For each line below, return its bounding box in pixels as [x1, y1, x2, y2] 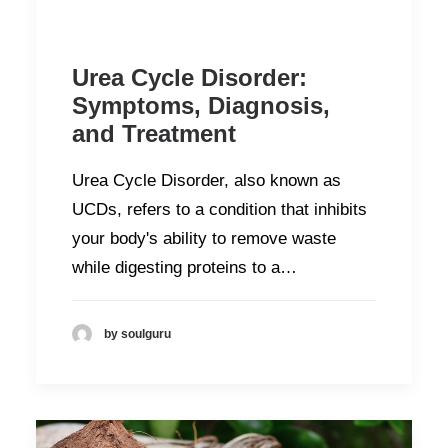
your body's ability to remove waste [72, 228, 336, 248]
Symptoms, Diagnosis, [72, 91, 330, 119]
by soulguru [104, 326, 171, 341]
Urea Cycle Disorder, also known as [72, 170, 341, 190]
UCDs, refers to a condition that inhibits [72, 199, 367, 219]
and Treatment [72, 119, 236, 147]
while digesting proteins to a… [72, 257, 297, 277]
